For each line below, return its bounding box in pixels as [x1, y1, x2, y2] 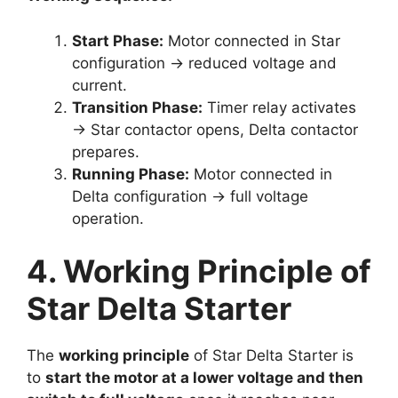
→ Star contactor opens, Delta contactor [72, 120, 358, 139]
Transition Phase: [72, 98, 203, 116]
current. [72, 76, 127, 94]
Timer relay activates [203, 98, 356, 116]
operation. [72, 209, 144, 227]
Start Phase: [72, 31, 163, 50]
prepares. [72, 142, 139, 161]
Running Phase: [72, 164, 189, 183]
